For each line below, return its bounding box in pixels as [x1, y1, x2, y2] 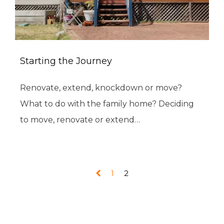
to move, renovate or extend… [20, 115, 140, 125]
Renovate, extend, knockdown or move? [20, 83, 182, 93]
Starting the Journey [20, 55, 112, 67]
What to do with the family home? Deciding [20, 99, 194, 109]
